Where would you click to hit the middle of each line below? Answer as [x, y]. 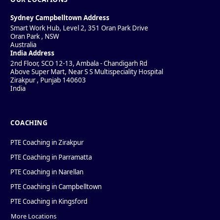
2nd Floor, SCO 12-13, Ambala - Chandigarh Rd [79, 63]
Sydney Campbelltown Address [60, 17]
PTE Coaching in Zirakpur [47, 142]
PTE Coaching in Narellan [47, 172]
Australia [23, 44]
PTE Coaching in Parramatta [51, 157]
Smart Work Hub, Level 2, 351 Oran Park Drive [79, 28]
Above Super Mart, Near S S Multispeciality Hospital [87, 71]
